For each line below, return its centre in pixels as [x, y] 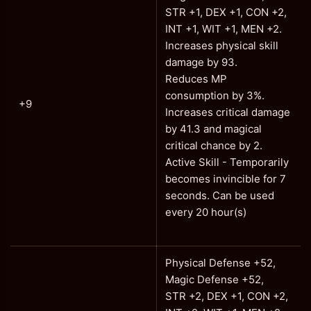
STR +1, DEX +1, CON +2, [226, 12]
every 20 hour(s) [206, 212]
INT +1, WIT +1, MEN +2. [224, 29]
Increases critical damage [228, 112]
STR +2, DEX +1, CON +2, [227, 296]
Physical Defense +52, [220, 263]
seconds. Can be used [220, 195]
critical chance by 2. [214, 145]
